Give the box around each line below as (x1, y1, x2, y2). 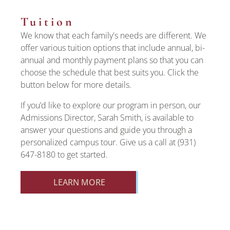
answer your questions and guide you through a (21, 124, 192, 136)
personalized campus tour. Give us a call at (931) (21, 137, 196, 148)
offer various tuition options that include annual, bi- (21, 42, 205, 53)
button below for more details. (21, 79, 131, 90)
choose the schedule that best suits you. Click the (21, 67, 199, 78)
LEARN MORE (53, 177, 105, 188)
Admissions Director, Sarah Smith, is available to (21, 112, 194, 123)
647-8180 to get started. (21, 149, 108, 160)
